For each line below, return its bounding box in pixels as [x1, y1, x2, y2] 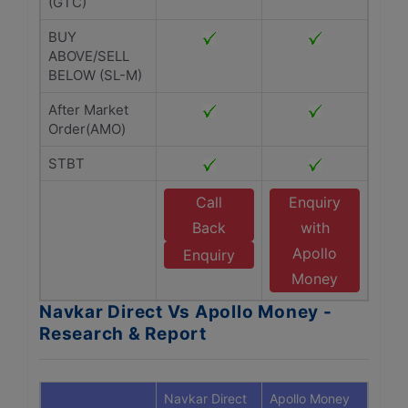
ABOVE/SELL [48, 47, 129, 65]
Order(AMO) [48, 120, 126, 138]
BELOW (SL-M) [48, 66, 142, 84]
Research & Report [39, 323, 207, 344]
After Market [48, 101, 128, 118]
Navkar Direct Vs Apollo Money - [39, 301, 332, 322]
